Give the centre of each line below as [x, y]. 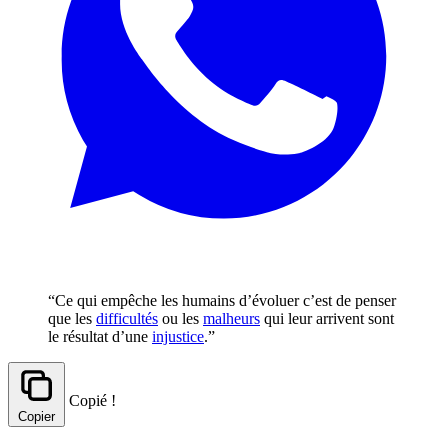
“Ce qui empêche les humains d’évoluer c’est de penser [222, 300]
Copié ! [92, 400]
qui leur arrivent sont [327, 318]
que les [72, 318]
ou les [180, 318]
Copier [36, 416]
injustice [178, 336]
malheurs [231, 318]
